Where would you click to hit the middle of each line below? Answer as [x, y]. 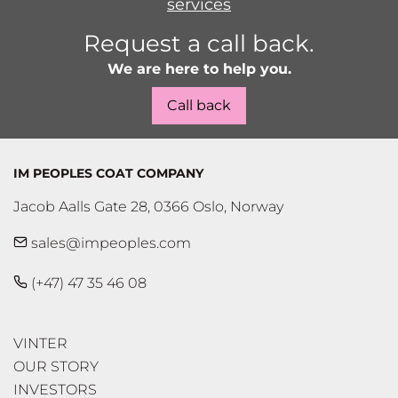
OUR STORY [56, 366]
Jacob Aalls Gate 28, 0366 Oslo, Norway [148, 207]
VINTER [40, 343]
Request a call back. [199, 44]
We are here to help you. [199, 69]
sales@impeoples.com [109, 243]
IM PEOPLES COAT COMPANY [108, 173]
